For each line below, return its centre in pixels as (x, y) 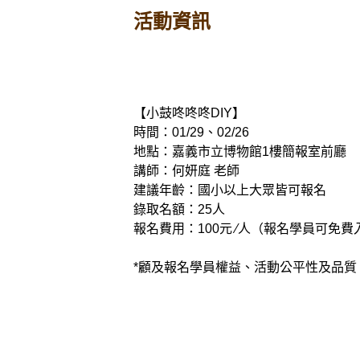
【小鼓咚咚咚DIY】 (189, 113)
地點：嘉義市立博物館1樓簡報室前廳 (240, 152)
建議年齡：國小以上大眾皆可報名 (230, 190)
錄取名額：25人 (179, 210)
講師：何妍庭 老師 (186, 171)
